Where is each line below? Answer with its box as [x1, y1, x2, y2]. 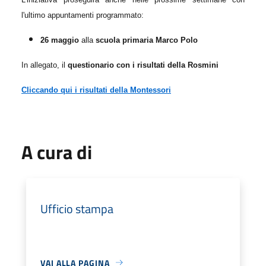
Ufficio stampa [40, 199, 113, 218]
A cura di [21, 137, 92, 166]
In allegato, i [21, 60, 64, 69]
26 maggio [40, 35, 79, 45]
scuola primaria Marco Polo [96, 35, 198, 45]
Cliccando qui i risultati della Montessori [21, 85, 171, 94]
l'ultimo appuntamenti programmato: [21, 10, 144, 20]
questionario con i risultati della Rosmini [68, 60, 218, 69]
